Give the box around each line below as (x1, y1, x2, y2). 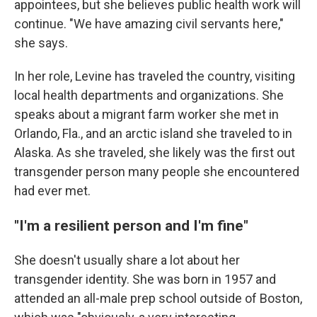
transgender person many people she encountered (14, 164, 299, 179)
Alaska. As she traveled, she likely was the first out (14, 145, 295, 160)
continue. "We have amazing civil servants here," (14, 16, 284, 31)
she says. (14, 35, 68, 50)
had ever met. (14, 183, 91, 198)
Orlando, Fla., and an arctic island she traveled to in (14, 126, 292, 141)
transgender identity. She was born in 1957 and (14, 272, 276, 287)
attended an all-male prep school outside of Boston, (14, 291, 302, 306)
